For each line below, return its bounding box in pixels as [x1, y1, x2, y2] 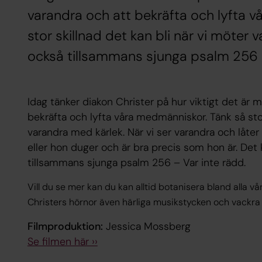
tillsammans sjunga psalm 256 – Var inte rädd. [27, 155, 246, 170]
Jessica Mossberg [102, 219, 191, 233]
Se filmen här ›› [27, 235, 98, 249]
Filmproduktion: [27, 219, 103, 233]
